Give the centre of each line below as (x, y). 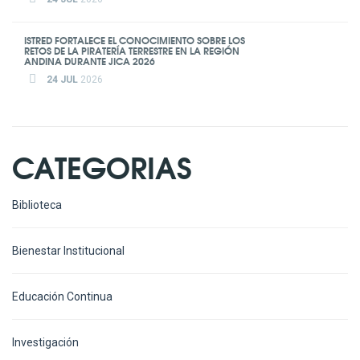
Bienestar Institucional (68, 250)
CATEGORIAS (102, 166)
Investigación (45, 342)
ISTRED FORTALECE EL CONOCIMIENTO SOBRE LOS (135, 39)
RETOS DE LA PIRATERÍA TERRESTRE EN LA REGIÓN (132, 50)
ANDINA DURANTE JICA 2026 (90, 60)
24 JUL (62, 79)
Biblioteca (37, 205)
